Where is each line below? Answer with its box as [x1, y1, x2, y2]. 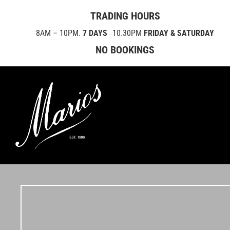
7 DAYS [83, 28, 108, 38]
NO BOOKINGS [95, 44, 155, 56]
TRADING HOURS [90, 10, 160, 22]
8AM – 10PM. [36, 28, 83, 38]
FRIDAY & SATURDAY [144, 28, 215, 38]
